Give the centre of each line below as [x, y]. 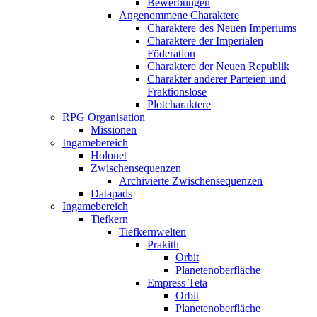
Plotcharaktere [179, 104]
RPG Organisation [104, 117]
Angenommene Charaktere [179, 15]
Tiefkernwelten [152, 231]
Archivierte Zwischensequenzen [191, 180]
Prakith [163, 244]
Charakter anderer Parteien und [217, 79]
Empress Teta [177, 282]
